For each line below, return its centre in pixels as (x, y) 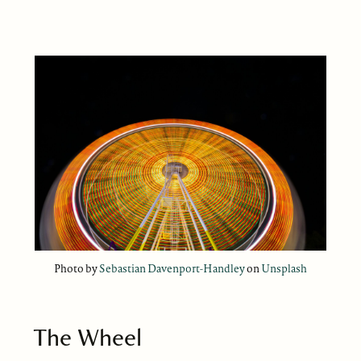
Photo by (76, 268)
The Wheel (87, 336)
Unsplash (284, 268)
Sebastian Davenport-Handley (172, 268)
